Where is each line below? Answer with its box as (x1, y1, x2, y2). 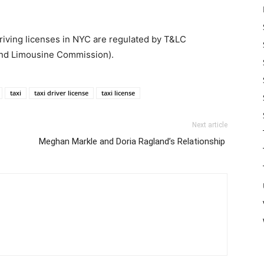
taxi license (101, 88, 135, 97)
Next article (192, 121, 227, 129)
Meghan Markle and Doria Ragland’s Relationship (39, 136, 227, 147)
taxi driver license (34, 88, 88, 97)
